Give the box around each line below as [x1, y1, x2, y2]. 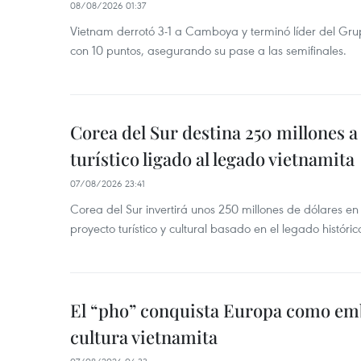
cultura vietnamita [70, 325, 218, 349]
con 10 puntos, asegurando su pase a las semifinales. [70, 42, 346, 58]
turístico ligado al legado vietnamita [70, 147, 355, 171]
